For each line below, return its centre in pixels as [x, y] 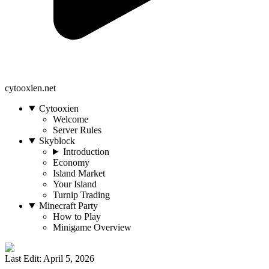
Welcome [71, 119]
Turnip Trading [81, 195]
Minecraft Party [68, 206]
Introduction [86, 152]
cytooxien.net [30, 88]
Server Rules [77, 130]
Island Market [79, 173]
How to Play [77, 216]
